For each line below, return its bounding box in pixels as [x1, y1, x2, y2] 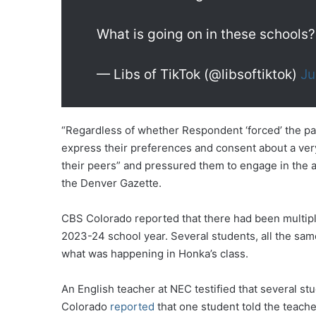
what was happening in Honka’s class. [61, 247, 248, 261]
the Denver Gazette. [61, 176, 162, 190]
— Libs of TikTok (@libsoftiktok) [97, 66, 300, 83]
